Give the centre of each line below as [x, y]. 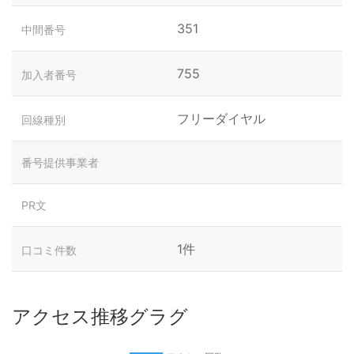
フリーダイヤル [221, 119]
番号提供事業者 [60, 162]
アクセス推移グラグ [100, 316]
